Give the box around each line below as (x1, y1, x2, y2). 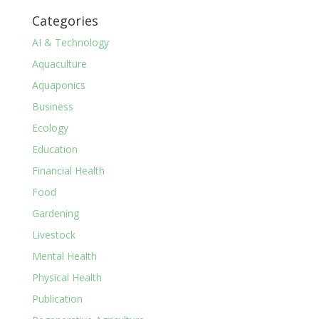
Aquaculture (31, 56, 87, 70)
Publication (31, 291, 83, 305)
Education (31, 142, 78, 156)
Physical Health (31, 270, 102, 284)
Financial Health (31, 163, 105, 177)
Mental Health (31, 249, 97, 263)
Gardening (31, 206, 79, 220)
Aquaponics (31, 78, 85, 92)
